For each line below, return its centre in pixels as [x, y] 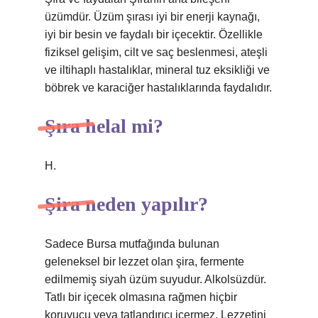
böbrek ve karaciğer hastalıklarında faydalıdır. [158, 88]
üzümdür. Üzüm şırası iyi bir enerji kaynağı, [152, 17]
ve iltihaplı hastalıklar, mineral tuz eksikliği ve [157, 70]
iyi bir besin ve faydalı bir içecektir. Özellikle [154, 34]
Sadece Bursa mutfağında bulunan [132, 244]
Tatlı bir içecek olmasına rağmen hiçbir [141, 297]
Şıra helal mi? [104, 126]
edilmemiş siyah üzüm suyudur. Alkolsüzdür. [155, 279]
